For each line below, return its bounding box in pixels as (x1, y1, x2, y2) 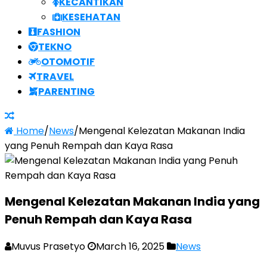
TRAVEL (36, 69, 74, 83)
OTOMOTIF (41, 54, 95, 69)
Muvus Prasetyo (11, 240, 85, 253)
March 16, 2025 (96, 240, 164, 253)
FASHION (37, 24, 80, 39)
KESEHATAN (62, 10, 120, 24)
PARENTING (38, 84, 95, 98)
